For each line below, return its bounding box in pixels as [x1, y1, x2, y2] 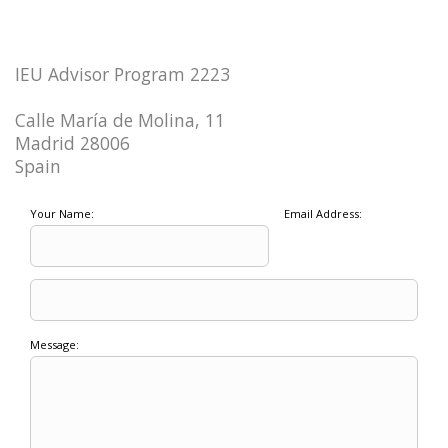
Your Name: [30, 205, 94, 221]
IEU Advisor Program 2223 [15, 61, 230, 86]
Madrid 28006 [15, 130, 130, 155]
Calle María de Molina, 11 [15, 107, 225, 132]
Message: [30, 336, 79, 352]
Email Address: [283, 205, 362, 221]
